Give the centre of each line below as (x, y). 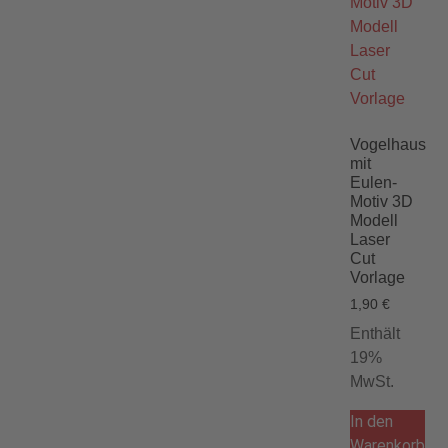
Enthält (375, 334)
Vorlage (377, 278)
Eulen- (373, 183)
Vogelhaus (388, 145)
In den (371, 422)
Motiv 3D (381, 202)
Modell (374, 221)
